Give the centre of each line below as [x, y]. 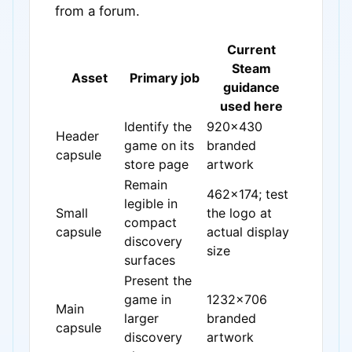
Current [251, 49]
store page [156, 164]
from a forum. [97, 11]
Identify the [158, 126]
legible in [151, 203]
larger [141, 318]
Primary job [165, 78]
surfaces [150, 260]
